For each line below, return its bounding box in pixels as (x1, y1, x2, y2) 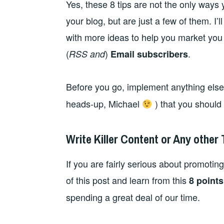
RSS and (69, 47, 105, 60)
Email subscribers (110, 47, 188, 60)
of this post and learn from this (66, 173, 189, 186)
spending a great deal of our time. (66, 190, 200, 203)
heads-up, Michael (66, 96, 142, 110)
